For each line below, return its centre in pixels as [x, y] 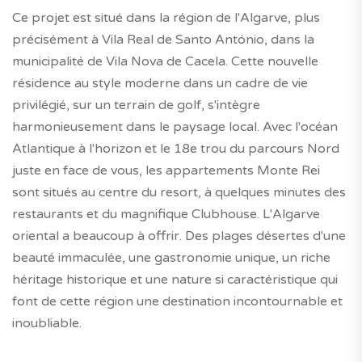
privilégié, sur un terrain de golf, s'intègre [136, 105]
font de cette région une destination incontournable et [177, 301]
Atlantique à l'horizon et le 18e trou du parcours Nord [176, 148]
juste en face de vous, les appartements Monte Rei [166, 170]
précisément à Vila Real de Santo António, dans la [163, 39]
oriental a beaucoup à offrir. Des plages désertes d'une [179, 236]
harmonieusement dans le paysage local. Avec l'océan [175, 126]
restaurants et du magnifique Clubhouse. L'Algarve [166, 214]
